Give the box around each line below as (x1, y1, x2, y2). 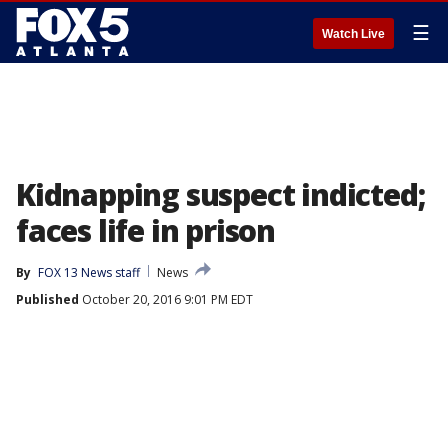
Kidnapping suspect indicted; (16, 174, 425, 215)
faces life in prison (16, 210, 276, 251)
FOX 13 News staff (38, 264, 140, 281)
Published (16, 291, 79, 308)
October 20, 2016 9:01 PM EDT (79, 291, 253, 308)
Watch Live (322, 27, 385, 41)
